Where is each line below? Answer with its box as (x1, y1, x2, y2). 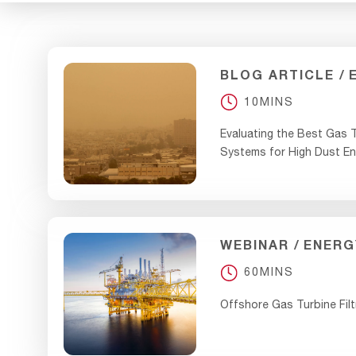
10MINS (244, 95, 295, 108)
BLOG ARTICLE (220, 66, 335, 82)
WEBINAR (220, 237, 290, 253)
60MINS (244, 265, 295, 279)
